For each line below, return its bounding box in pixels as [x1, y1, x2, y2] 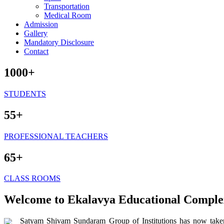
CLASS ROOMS [4, 174, 60, 183]
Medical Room [44, 11, 91, 19]
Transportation [44, 2, 89, 10]
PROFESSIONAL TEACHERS [4, 131, 108, 140]
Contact [24, 47, 48, 55]
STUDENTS [4, 89, 46, 98]
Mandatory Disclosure [24, 38, 94, 46]
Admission [24, 20, 58, 28]
